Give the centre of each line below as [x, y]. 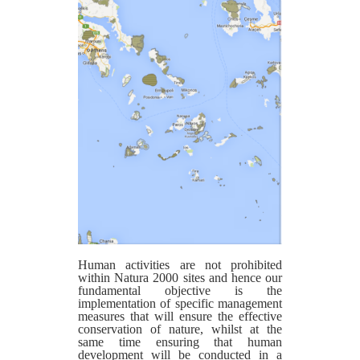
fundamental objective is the [180, 290]
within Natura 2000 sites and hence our [180, 277]
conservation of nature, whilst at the [180, 329]
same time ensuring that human [180, 342]
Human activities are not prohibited [180, 264]
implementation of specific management [180, 303]
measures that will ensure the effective [180, 316]
